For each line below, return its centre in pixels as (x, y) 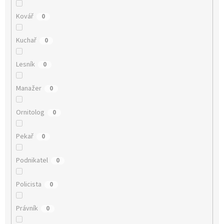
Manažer (28, 88)
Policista (28, 184)
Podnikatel (32, 160)
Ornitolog (30, 112)
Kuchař (26, 40)
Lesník (25, 64)
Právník (27, 208)
